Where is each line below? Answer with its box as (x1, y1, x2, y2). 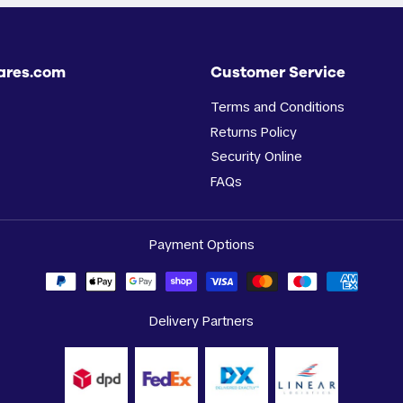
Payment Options (148, 237, 255, 253)
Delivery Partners (149, 313, 254, 329)
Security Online (210, 148, 302, 165)
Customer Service (210, 61, 345, 83)
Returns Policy (210, 123, 297, 139)
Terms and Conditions (210, 98, 345, 114)
